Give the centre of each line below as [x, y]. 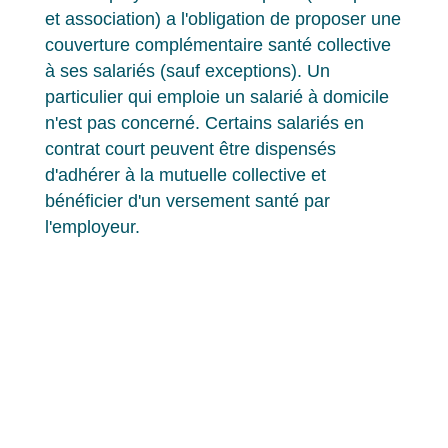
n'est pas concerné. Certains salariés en [204, 122]
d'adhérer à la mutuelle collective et [185, 174]
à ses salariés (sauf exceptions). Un [187, 70]
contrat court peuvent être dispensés [190, 148]
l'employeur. [92, 226]
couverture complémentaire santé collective [218, 44]
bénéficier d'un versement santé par [187, 200]
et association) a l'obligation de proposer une [223, 18]
